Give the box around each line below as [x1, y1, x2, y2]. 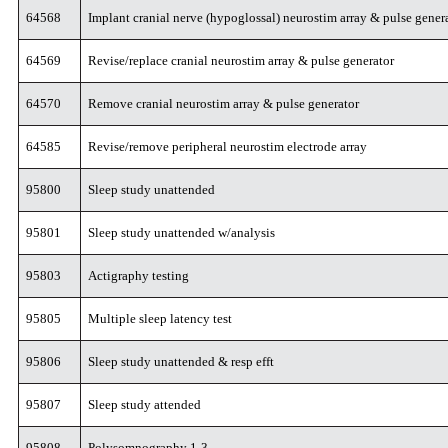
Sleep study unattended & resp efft [88, 354, 275, 369]
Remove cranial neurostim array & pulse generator [88, 96, 360, 111]
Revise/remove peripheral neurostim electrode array [88, 139, 368, 154]
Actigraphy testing [88, 268, 190, 283]
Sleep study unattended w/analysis [88, 225, 276, 240]
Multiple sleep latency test [88, 311, 233, 326]
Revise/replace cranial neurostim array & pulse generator [88, 53, 395, 68]
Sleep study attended [88, 397, 202, 412]
